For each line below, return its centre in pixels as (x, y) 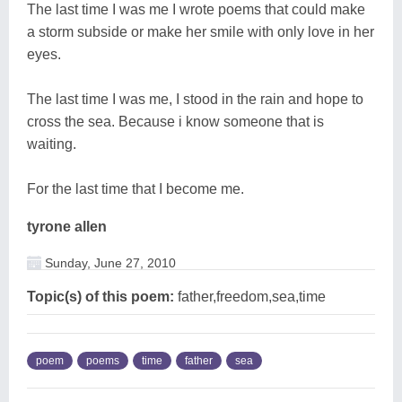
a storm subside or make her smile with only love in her (201, 31)
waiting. (52, 144)
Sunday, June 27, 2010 (109, 262)
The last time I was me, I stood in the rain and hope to (195, 99)
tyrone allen (67, 226)
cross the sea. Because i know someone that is (175, 121)
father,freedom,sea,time (250, 296)
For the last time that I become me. (135, 188)
